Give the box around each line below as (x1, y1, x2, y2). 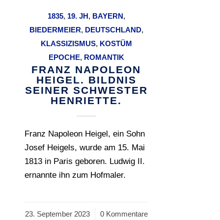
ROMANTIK (83, 53, 124, 61)
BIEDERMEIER (29, 26, 81, 34)
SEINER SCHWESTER (25, 84, 148, 96)
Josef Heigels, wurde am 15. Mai (25, 143, 145, 152)
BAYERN (92, 12, 123, 20)
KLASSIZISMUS (40, 39, 96, 48)
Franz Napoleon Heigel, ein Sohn (25, 129, 145, 138)
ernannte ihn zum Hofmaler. (25, 170, 126, 180)
